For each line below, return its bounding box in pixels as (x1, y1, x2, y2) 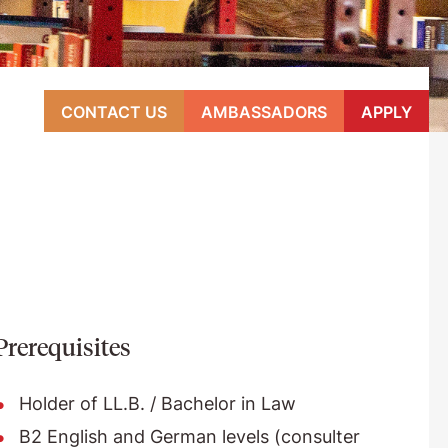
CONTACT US (60, 102, 167, 122)
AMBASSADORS (200, 102, 327, 122)
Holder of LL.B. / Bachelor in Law (18, 393, 296, 414)
